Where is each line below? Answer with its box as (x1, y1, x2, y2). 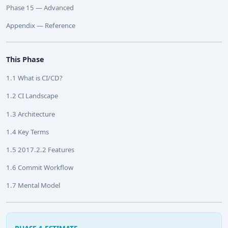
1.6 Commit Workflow (6, 163, 73, 173)
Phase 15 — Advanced (6, 3, 74, 12)
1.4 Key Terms (6, 127, 49, 136)
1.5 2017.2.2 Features (6, 145, 74, 155)
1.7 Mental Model (6, 181, 60, 190)
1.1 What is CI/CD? (6, 73, 63, 83)
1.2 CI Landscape (6, 91, 58, 101)
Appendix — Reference (6, 20, 75, 30)
